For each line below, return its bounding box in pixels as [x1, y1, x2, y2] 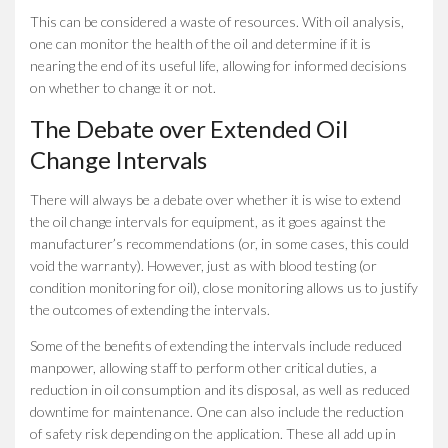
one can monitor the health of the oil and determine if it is [30, 34, 371, 52]
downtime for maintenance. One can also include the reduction [30, 402, 404, 420]
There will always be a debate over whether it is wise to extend [30, 190, 401, 208]
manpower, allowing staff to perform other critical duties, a [30, 358, 377, 376]
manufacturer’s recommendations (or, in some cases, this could [30, 234, 409, 252]
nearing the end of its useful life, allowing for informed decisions [30, 56, 407, 74]
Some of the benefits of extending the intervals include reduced [30, 336, 402, 354]
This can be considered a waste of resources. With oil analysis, [30, 12, 404, 30]
